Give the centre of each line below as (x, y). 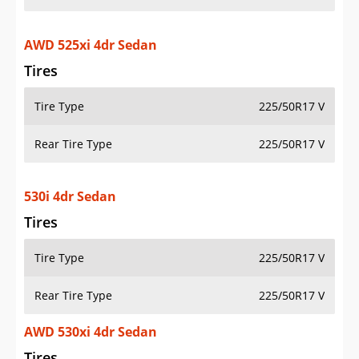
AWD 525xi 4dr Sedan (91, 45)
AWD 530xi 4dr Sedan (91, 332)
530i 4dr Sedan (70, 197)
